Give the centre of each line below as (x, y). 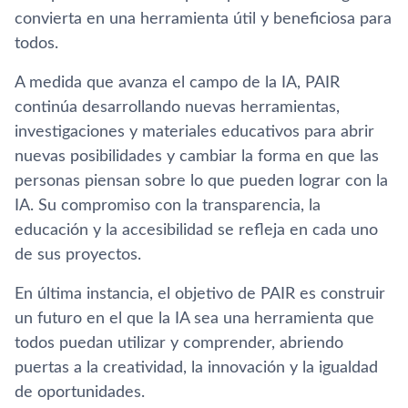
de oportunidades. (80, 393)
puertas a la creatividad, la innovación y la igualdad (196, 368)
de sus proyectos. (78, 255)
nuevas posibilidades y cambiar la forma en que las (197, 157)
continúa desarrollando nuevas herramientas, (177, 107)
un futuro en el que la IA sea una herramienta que (194, 319)
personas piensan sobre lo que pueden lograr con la (201, 181)
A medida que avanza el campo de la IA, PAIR (177, 83)
